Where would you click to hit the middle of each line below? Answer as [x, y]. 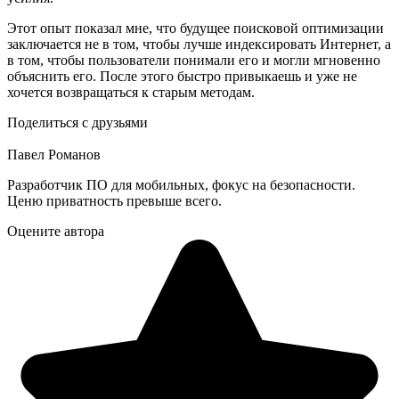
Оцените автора [56, 231]
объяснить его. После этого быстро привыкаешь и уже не [182, 76]
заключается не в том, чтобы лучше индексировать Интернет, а [199, 44]
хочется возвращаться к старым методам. [131, 92]
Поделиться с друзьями [77, 122]
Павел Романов [54, 154]
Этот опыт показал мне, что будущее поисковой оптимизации [195, 28]
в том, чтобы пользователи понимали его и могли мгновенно [194, 60]
